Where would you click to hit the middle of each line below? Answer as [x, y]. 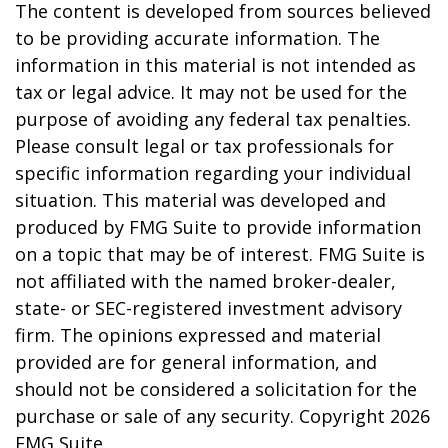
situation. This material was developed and [200, 200]
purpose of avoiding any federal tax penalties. [213, 119]
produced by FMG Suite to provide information [218, 227]
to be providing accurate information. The [197, 38]
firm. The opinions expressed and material [198, 335]
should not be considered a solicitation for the [216, 389]
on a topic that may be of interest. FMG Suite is [220, 254]
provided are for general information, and [196, 362]
